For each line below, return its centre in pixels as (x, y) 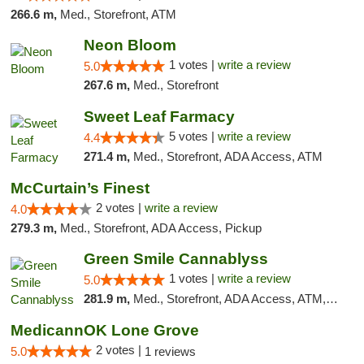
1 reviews (170, 351)
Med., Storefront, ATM (118, 14)
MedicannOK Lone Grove (105, 330)
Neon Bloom (130, 45)
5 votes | (193, 136)
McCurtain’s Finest (80, 188)
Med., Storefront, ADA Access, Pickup (161, 228)
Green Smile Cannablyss (175, 259)
